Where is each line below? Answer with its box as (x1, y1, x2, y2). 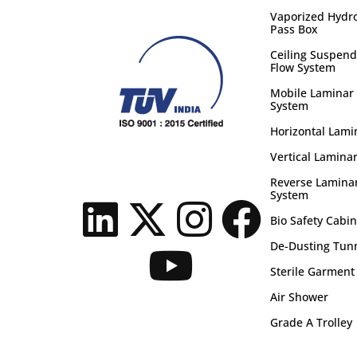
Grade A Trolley (269, 315, 352, 330)
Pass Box (269, 22, 318, 37)
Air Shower (269, 289, 328, 304)
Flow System (269, 60, 335, 75)
